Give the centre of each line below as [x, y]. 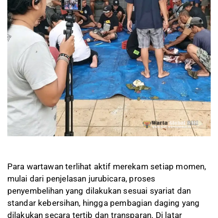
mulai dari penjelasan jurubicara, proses [82, 178]
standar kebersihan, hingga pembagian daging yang [104, 203]
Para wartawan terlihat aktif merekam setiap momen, [107, 166]
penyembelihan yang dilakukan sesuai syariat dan [99, 191]
